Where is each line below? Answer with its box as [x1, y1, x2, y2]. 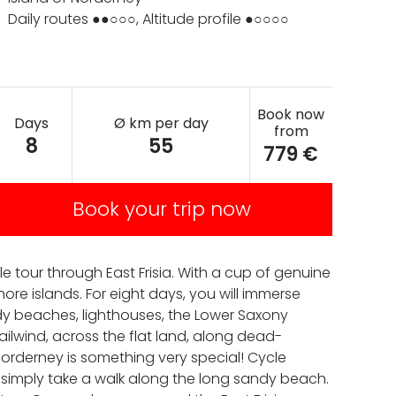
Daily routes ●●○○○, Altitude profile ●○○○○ [8, 9, 289, 29]
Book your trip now [72, 195, 251, 223]
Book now [257, 104, 325, 125]
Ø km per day [113, 112, 209, 133]
